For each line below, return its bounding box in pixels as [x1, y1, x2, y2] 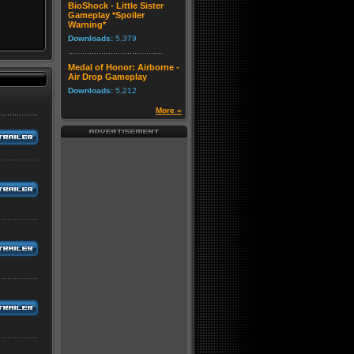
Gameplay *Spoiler [68, 10, 145, 20]
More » [156, 106, 182, 115]
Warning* [68, 20, 106, 29]
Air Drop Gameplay [68, 72, 147, 81]
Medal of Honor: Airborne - [68, 62, 179, 72]
